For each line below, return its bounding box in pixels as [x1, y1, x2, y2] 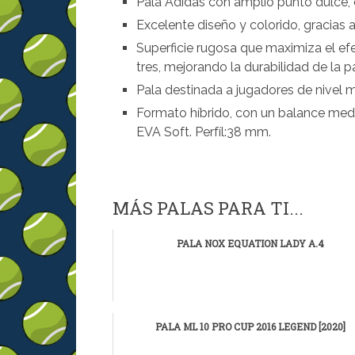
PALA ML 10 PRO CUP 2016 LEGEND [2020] [155, 320, 345, 334]
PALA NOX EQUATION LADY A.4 [176, 237, 324, 250]
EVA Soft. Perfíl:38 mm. [136, 124, 272, 139]
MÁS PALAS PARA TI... [113, 197, 303, 220]
